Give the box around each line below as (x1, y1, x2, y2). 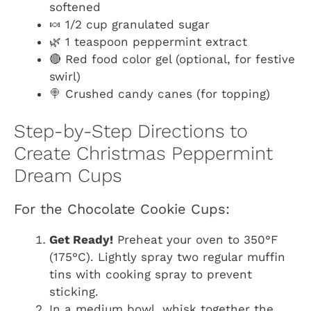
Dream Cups (14, 165, 122, 187)
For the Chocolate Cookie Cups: (14, 201, 230, 218)
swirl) (49, 69, 81, 83)
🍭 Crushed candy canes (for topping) (49, 86, 270, 101)
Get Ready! (49, 233, 113, 247)
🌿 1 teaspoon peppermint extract (49, 34, 247, 49)
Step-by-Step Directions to (14, 120, 248, 143)
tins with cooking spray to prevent (49, 267, 252, 282)
